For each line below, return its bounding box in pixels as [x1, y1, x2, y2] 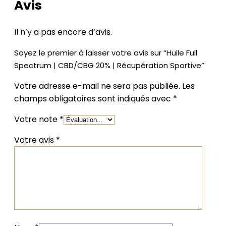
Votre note [14, 113, 60, 125]
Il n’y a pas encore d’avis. [14, 26, 112, 38]
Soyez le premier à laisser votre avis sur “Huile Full [14, 47, 197, 58]
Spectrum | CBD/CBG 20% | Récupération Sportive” [14, 60, 204, 71]
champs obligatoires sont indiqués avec [14, 92, 173, 104]
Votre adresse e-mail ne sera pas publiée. [14, 80, 180, 92]
